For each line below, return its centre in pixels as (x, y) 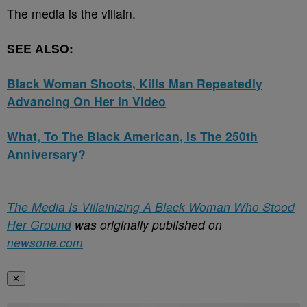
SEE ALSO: (40, 48)
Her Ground (39, 224)
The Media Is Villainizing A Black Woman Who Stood (151, 207)
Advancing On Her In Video (86, 101)
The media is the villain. (73, 13)
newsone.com (45, 242)
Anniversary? (46, 154)
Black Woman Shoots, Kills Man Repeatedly (135, 83)
